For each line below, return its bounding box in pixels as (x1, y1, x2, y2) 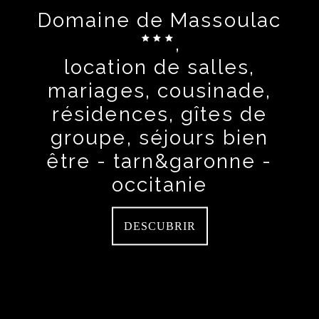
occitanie (112, 172, 207, 197)
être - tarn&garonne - (46, 149, 273, 173)
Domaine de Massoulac (38, 8, 281, 32)
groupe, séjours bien (50, 125, 268, 150)
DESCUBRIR (123, 219, 196, 232)
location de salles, (64, 55, 255, 79)
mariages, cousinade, (47, 78, 271, 103)
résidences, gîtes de (51, 102, 267, 126)
